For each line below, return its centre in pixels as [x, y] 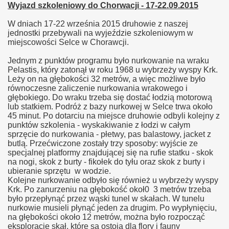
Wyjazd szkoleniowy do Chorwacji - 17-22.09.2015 [103, 5]
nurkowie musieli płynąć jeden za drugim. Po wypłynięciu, [112, 208]
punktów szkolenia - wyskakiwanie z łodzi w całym [99, 125]
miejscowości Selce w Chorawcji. [68, 42]
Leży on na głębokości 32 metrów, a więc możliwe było [107, 79]
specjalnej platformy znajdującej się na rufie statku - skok [110, 153]
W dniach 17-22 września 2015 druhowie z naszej [98, 24]
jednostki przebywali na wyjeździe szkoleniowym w [100, 33]
